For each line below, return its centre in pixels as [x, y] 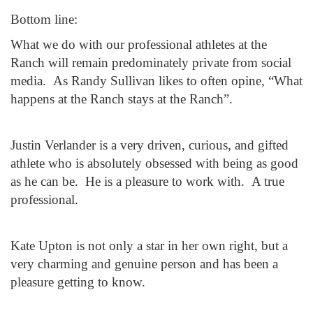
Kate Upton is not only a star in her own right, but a [149, 246]
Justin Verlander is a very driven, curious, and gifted [150, 145]
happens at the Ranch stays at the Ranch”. [122, 99]
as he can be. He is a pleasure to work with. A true [147, 181]
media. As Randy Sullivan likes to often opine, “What [156, 81]
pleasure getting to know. [78, 282]
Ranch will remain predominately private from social [151, 63]
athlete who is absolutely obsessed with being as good [154, 163]
